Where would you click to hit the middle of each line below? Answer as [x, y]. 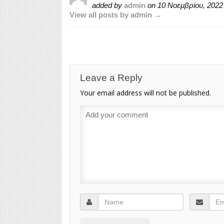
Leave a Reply [111, 77]
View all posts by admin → [115, 14]
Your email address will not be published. [145, 92]
